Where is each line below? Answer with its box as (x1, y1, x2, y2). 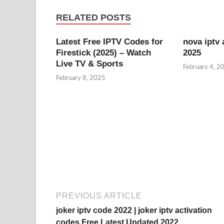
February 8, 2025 (56, 75, 105, 82)
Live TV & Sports (56, 58, 123, 68)
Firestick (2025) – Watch (56, 47, 151, 57)
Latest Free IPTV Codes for (56, 36, 163, 46)
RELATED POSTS (56, 12, 131, 22)
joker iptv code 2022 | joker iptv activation (56, 205, 212, 214)
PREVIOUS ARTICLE (56, 191, 142, 200)
